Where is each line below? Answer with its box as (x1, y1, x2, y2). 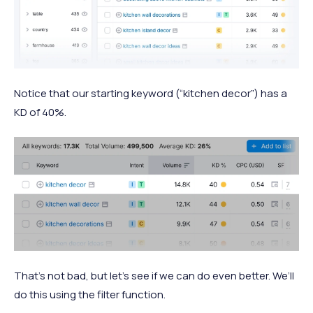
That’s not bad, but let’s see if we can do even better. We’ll (14, 268, 294, 283)
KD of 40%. (14, 104, 66, 119)
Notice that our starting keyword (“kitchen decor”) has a (14, 85, 287, 101)
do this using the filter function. (14, 286, 166, 302)
